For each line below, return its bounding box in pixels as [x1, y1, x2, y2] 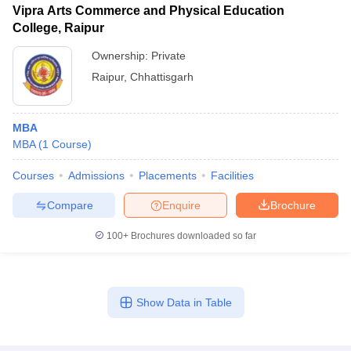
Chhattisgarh [130, 71, 194, 83]
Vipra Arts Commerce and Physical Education [13, 4, 284, 17]
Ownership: [92, 49, 151, 62]
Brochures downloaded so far [128, 230, 256, 241]
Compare [46, 198, 93, 212]
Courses [13, 169, 54, 182]
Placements [139, 169, 197, 182]
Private [151, 49, 186, 62]
